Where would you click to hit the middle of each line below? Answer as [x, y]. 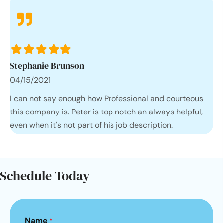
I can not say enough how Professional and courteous [107, 98]
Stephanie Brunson [47, 65]
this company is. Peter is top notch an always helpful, [106, 111]
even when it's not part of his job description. [91, 125]
